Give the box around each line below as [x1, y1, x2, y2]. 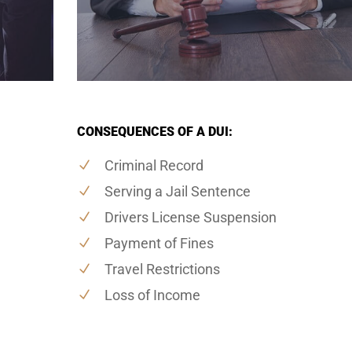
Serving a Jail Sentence [104, 182, 251, 200]
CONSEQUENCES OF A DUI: [76, 123, 233, 139]
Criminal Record [104, 156, 203, 174]
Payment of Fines [104, 234, 214, 251]
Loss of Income [104, 286, 200, 303]
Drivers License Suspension [104, 208, 277, 225]
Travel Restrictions [104, 260, 220, 277]
